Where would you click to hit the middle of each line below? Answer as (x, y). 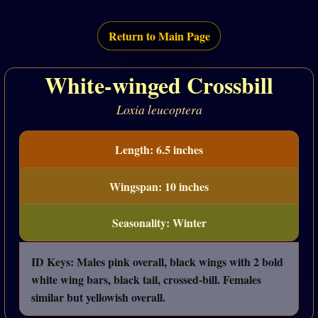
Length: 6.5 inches (159, 149)
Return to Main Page (159, 36)
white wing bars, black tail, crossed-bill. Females (146, 279)
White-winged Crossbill (159, 84)
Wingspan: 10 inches (159, 186)
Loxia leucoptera (159, 110)
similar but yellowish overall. (98, 297)
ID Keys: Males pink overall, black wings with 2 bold (157, 261)
